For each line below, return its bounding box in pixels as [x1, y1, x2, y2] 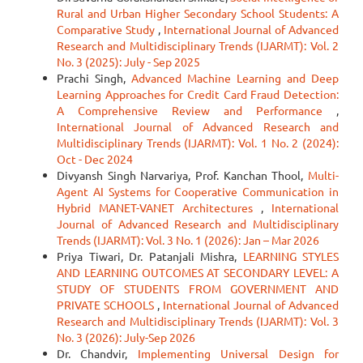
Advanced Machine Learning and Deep [131, 70, 339, 85]
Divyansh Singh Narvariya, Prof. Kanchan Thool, [57, 168, 308, 182]
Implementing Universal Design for [137, 346, 340, 361]
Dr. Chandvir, [57, 346, 138, 361]
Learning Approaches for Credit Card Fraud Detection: [57, 87, 339, 101]
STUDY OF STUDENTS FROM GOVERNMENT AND [57, 281, 339, 296]
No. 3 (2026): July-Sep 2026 [57, 330, 195, 344]
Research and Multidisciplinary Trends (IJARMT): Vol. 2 [57, 38, 339, 53]
